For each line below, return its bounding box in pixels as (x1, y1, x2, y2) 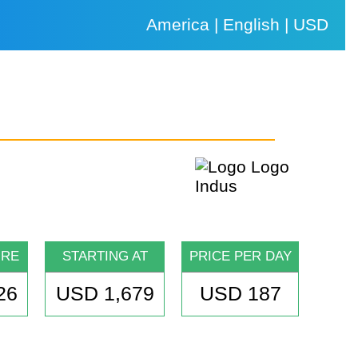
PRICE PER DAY (189, 249, 292, 265)
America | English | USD (146, 15, 329, 34)
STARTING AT (62, 249, 148, 265)
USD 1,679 (55, 282, 154, 305)
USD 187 (199, 282, 281, 305)
